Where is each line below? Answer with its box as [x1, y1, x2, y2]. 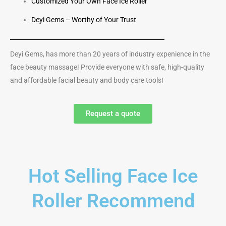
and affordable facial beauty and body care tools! [10, 76, 163, 84]
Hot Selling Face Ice [28, 165, 198, 187]
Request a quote [86, 109, 140, 118]
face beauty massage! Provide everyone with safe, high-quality [10, 63, 204, 71]
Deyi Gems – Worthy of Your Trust [31, 16, 136, 24]
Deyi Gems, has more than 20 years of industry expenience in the [10, 50, 210, 58]
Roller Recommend [31, 190, 195, 212]
